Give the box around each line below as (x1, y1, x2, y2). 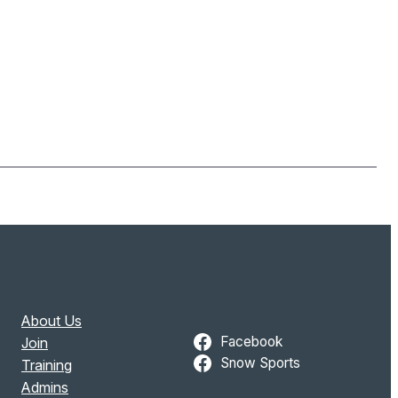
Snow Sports (219, 354, 300, 371)
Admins (21, 378, 68, 396)
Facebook (219, 332, 283, 350)
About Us (21, 311, 82, 330)
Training (21, 355, 72, 374)
